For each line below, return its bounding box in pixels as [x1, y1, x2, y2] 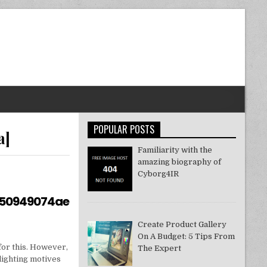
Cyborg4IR [138, 169, 179, 178]
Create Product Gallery [138, 220, 227, 229]
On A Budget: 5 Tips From [138, 232, 235, 241]
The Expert [138, 244, 182, 253]
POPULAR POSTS [93, 122, 154, 136]
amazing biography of [138, 157, 222, 166]
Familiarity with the [138, 145, 213, 154]
